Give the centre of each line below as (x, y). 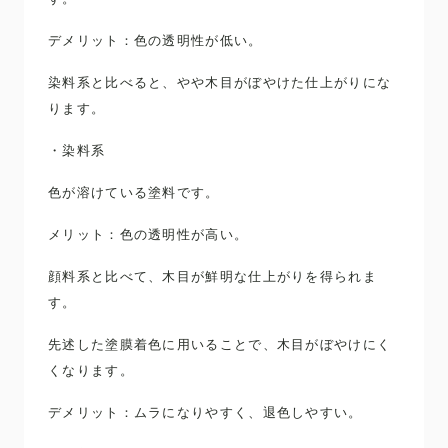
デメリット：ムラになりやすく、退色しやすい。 (205, 412)
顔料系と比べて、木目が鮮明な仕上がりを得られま (212, 276)
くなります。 (91, 370)
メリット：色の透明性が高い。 (148, 234)
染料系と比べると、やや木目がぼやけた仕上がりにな (220, 82)
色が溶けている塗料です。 (134, 192)
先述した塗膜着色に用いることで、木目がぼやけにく (220, 344)
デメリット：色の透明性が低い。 (155, 40)
